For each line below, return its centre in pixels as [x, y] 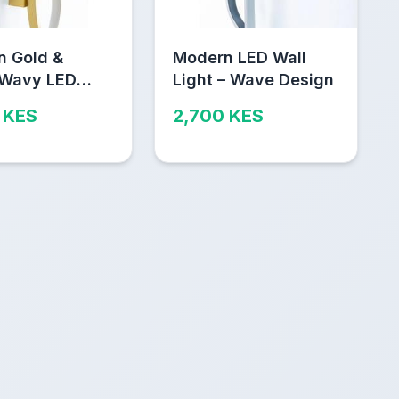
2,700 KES [218, 115]
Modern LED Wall [239, 57]
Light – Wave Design [253, 79]
